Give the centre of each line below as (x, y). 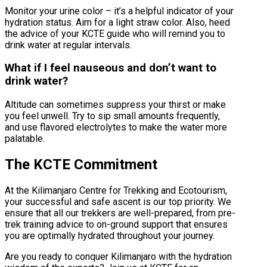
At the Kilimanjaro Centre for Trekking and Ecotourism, (116, 190)
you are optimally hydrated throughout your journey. (110, 235)
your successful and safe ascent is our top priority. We (118, 201)
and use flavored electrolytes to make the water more (116, 128)
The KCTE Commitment (81, 164)
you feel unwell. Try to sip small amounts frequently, (112, 116)
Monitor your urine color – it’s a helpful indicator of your (119, 11)
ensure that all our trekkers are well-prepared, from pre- (120, 213)
